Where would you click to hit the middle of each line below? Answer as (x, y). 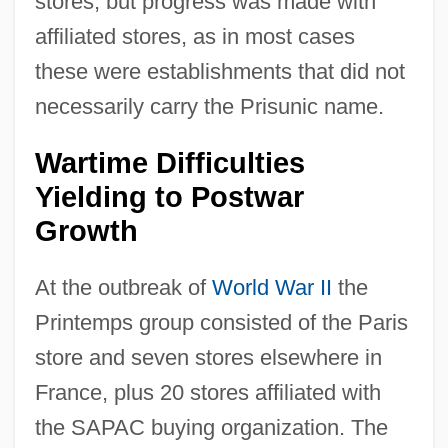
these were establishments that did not (219, 71)
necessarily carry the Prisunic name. (209, 106)
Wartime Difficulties (169, 162)
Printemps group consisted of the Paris (221, 322)
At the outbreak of (123, 287)
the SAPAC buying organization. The (211, 427)
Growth (86, 230)
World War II (271, 287)
